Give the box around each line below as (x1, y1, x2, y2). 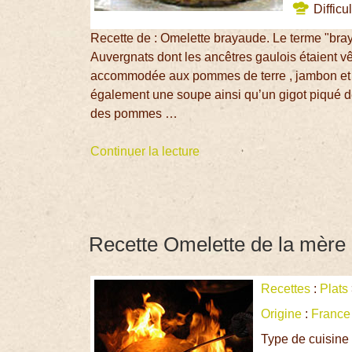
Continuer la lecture (90, 144, 200, 158)
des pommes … (90, 106, 178, 120)
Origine (261, 307, 302, 321)
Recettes (261, 282, 311, 296)
